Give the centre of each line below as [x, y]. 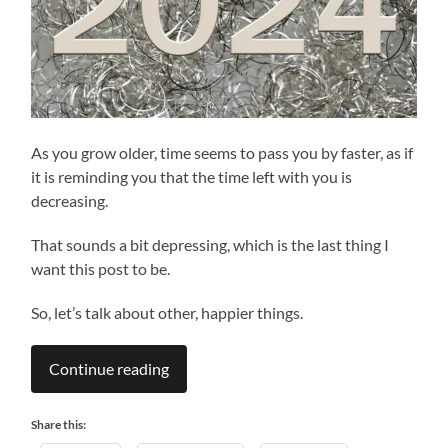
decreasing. [70, 201]
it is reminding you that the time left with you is [192, 177]
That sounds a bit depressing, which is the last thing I [210, 245]
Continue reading [109, 369]
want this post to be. [101, 269]
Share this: [59, 425]
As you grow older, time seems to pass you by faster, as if [222, 153]
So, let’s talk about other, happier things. [167, 313]
